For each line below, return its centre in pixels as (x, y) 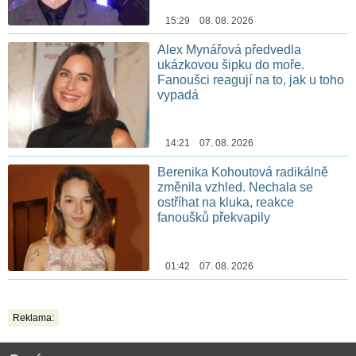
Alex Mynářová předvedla (230, 49)
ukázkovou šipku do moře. (231, 64)
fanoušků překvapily (214, 218)
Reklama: (33, 318)
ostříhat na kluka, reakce (226, 203)
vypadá (178, 95)
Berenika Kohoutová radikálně (243, 172)
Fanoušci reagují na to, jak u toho (251, 79)
